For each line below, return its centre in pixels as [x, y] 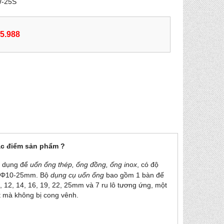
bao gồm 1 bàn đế [135, 175]
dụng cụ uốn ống [78, 175]
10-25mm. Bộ [28, 175]
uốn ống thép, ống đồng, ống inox [83, 164]
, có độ [148, 164]
